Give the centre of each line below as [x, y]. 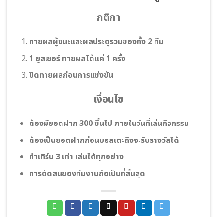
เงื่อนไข [108, 100]
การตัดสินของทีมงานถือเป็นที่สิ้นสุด [87, 174]
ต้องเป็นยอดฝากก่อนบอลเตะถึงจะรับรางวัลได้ [104, 140]
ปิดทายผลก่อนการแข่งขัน [71, 75]
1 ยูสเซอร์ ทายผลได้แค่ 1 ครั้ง [77, 58]
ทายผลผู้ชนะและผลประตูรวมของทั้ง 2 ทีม [96, 42]
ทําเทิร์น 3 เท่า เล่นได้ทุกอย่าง [76, 157]
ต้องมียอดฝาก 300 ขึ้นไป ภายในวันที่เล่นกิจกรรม [109, 124]
